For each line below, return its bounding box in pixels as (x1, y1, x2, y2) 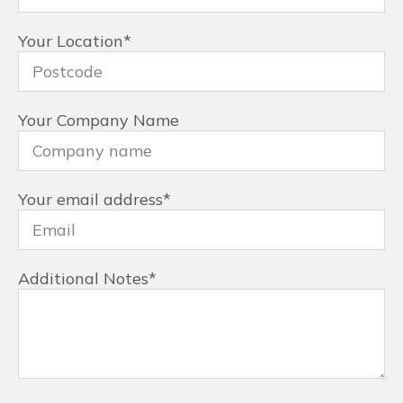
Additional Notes (18, 268, 148, 290)
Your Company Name (18, 110, 179, 131)
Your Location (18, 31, 123, 52)
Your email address (18, 189, 163, 210)
